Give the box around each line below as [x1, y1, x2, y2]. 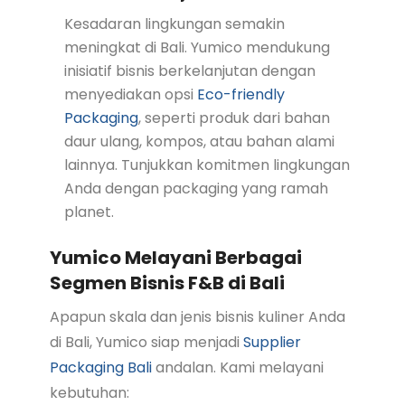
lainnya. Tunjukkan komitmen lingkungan [63, 154, 350, 175]
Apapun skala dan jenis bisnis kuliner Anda [49, 306, 345, 327]
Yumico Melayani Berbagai [49, 244, 302, 270]
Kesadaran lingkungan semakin [63, 13, 285, 34]
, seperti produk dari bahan [137, 107, 330, 128]
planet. [63, 201, 114, 222]
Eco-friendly [196, 83, 285, 105]
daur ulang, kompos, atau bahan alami [63, 130, 334, 152]
